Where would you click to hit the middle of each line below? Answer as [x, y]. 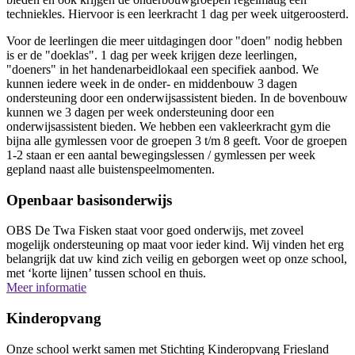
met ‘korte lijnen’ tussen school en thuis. [106, 273]
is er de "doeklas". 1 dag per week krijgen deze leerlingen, [152, 55]
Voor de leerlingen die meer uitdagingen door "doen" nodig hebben [174, 40]
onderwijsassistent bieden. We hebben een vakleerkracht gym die [168, 126]
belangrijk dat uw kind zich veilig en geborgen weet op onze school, [177, 259]
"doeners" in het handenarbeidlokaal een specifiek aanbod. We [162, 69]
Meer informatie [46, 288]
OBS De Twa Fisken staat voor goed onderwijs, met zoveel [155, 231]
